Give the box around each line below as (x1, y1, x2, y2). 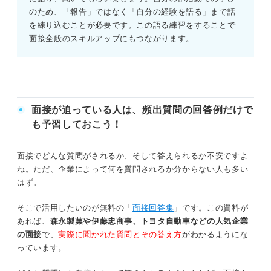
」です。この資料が (174, 203, 249, 212)
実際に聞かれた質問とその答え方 (58, 230, 183, 239)
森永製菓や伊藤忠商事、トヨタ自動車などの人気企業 (50, 217, 249, 226)
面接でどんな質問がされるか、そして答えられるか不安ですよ (17, 151, 249, 160)
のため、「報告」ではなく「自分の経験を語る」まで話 (29, 7, 236, 16)
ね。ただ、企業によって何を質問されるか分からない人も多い (17, 165, 249, 174)
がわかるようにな (182, 230, 249, 239)
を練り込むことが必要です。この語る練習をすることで (29, 21, 236, 30)
